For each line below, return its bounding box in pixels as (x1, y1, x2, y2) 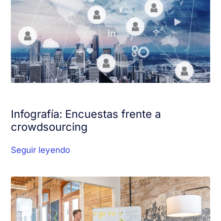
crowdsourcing (11, 120, 88, 133)
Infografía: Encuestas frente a (11, 108, 161, 120)
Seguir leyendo (11, 145, 71, 155)
